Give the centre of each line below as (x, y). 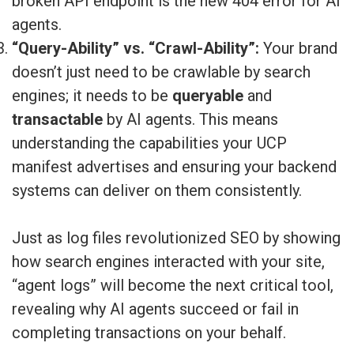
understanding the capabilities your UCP (149, 143)
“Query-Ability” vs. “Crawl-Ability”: (136, 48)
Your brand (298, 48)
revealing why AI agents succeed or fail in (155, 309)
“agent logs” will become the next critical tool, (173, 285)
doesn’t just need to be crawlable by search (161, 72)
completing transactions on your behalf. (149, 332)
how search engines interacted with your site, (168, 261)
